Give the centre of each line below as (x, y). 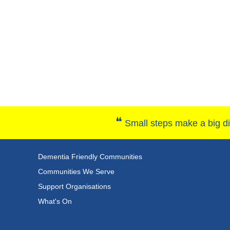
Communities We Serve (76, 171)
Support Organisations (74, 186)
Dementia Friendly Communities (90, 157)
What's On (55, 201)
